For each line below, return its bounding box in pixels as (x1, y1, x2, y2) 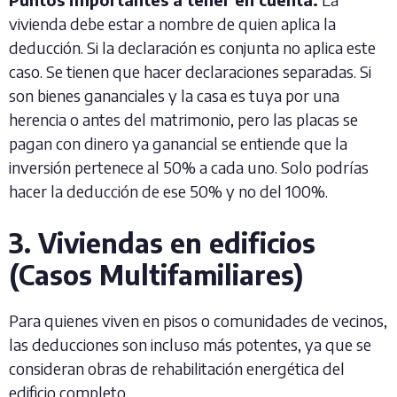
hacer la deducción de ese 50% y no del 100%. (9, 181, 328, 201)
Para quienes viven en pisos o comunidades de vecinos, (9, 310, 387, 331)
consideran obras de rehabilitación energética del (9, 358, 345, 378)
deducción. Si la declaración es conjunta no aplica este (9, 37, 376, 58)
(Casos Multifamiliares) (9, 258, 303, 292)
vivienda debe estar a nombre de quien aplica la (9, 13, 336, 34)
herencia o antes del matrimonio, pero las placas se (9, 109, 358, 129)
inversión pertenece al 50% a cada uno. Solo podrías (9, 157, 369, 177)
